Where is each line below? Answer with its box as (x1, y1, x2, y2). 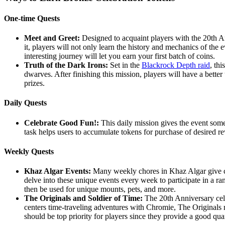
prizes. (24, 79, 45, 88)
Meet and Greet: (24, 34, 80, 43)
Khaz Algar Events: (24, 167, 91, 176)
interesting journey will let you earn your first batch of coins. (24, 52, 215, 61)
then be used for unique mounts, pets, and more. (24, 185, 176, 194)
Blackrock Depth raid (142, 61, 210, 70)
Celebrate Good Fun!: (24, 118, 99, 127)
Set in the (110, 61, 140, 70)
